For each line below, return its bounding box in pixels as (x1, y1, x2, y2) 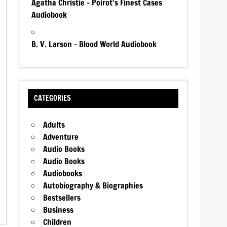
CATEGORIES (33, 93, 71, 104)
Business (43, 204, 74, 216)
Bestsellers (43, 192, 81, 204)
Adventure (43, 131, 79, 143)
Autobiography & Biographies (43, 180, 143, 192)
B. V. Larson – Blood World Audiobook (31, 38, 157, 50)
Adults (43, 119, 65, 131)
